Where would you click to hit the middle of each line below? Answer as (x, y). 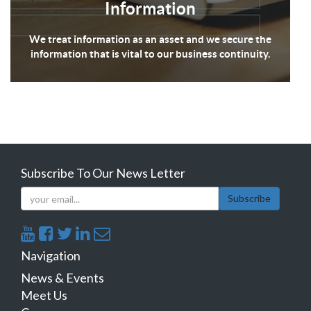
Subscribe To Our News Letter (103, 173)
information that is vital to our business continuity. (150, 53)
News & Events (62, 278)
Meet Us (44, 295)
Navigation (51, 255)
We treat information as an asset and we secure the (150, 39)
